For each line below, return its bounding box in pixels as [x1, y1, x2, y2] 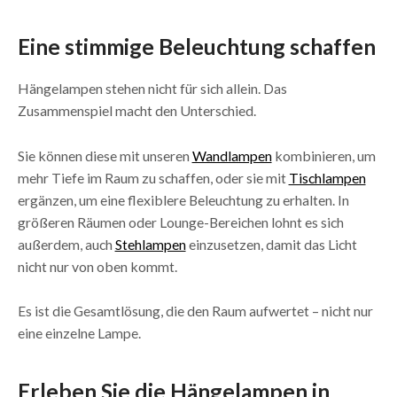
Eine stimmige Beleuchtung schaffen [17, 33, 376, 59]
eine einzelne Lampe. [17, 323, 141, 341]
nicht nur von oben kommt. [17, 257, 177, 275]
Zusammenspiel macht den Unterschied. [17, 102, 256, 120]
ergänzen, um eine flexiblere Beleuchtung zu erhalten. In [17, 191, 349, 208]
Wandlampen [191, 146, 272, 164]
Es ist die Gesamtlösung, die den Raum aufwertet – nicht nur [17, 301, 373, 319]
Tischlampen [288, 168, 366, 186]
